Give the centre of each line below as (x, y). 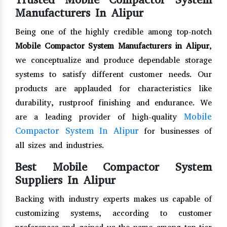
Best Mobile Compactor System (113, 167)
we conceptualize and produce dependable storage (113, 60)
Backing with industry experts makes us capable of (113, 199)
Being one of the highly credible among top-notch (113, 31)
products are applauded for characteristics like (113, 88)
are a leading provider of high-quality (100, 117)
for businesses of (178, 131)
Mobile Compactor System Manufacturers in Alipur (112, 46)
